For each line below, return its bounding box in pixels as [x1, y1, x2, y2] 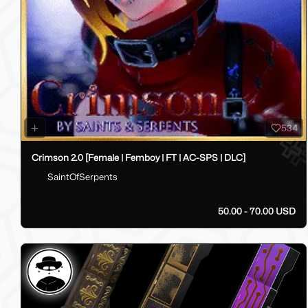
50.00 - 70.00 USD [217, 205, 296, 217]
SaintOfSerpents [47, 170, 118, 182]
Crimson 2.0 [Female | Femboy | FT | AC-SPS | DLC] [32, 151, 245, 163]
